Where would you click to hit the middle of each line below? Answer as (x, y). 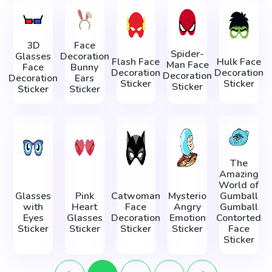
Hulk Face (239, 62)
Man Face (187, 65)
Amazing (239, 174)
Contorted (239, 218)
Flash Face (136, 62)
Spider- (188, 54)
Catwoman (136, 196)
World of (239, 185)
